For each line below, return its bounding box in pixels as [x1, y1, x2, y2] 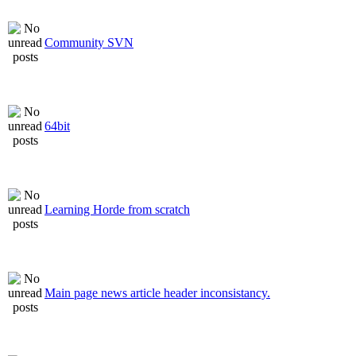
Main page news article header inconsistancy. [44, 285, 270, 300]
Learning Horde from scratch [44, 202, 190, 216]
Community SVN [44, 35, 133, 49]
